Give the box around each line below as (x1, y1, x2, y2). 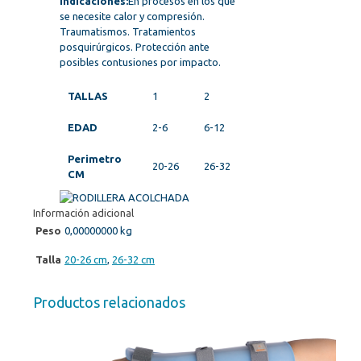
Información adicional (33, 207, 134, 219)
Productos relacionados (33, 294, 185, 311)
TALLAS (68, 90, 108, 102)
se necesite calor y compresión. (60, 10, 205, 23)
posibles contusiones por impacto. (60, 56, 221, 68)
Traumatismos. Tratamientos (60, 26, 196, 38)
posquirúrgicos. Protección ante (60, 41, 210, 53)
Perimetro (68, 153, 122, 165)
